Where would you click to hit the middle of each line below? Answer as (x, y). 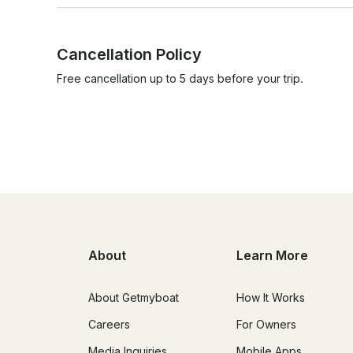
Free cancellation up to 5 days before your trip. (180, 78)
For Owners (266, 325)
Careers (109, 325)
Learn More (272, 256)
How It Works (271, 298)
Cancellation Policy (129, 54)
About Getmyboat (134, 298)
